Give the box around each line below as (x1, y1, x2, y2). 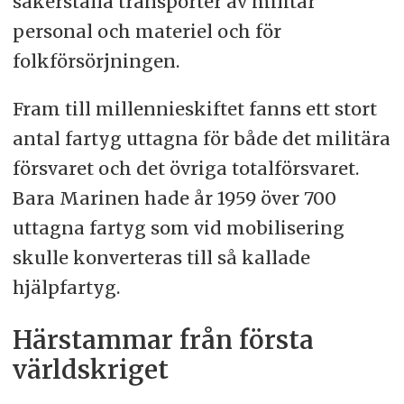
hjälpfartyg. (12, 276, 120, 299)
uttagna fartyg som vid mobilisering (12, 216, 344, 240)
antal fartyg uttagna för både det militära (12, 127, 390, 151)
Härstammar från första (12, 325, 314, 357)
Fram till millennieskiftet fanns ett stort (12, 97, 377, 121)
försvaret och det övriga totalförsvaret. (12, 157, 359, 180)
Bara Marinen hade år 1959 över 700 (12, 187, 336, 210)
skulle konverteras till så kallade (12, 246, 310, 270)
